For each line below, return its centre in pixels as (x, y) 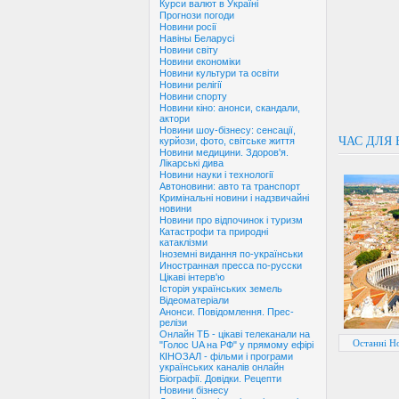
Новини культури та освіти (219, 73)
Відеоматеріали (194, 301)
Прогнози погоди (197, 16)
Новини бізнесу (194, 391)
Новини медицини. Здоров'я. (224, 153)
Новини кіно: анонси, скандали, (230, 108)
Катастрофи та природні (214, 232)
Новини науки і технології (216, 175)
